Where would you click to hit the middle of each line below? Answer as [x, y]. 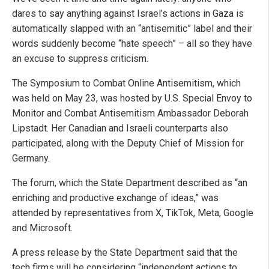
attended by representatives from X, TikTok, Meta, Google [133, 213]
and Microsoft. [42, 228]
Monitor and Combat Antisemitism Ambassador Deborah [130, 113]
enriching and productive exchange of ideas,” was [115, 198]
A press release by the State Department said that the [125, 253]
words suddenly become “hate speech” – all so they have [132, 44]
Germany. [31, 159]
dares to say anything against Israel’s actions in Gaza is [128, 14]
